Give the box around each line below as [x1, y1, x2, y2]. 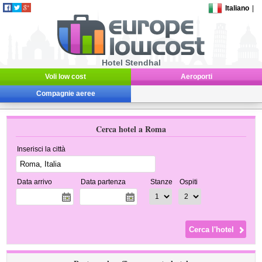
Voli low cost [45, 73, 86, 81]
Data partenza [81, 178, 126, 186]
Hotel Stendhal [101, 58, 161, 67]
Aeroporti [181, 73, 212, 81]
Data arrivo [17, 178, 53, 186]
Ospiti [180, 178, 198, 186]
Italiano [225, 4, 250, 12]
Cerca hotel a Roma [96, 123, 166, 135]
